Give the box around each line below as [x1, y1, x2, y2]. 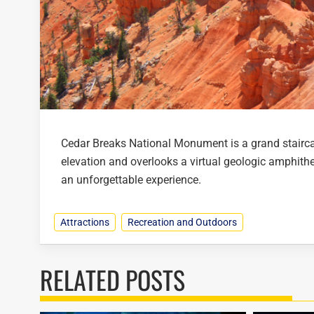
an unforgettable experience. [61, 173, 201, 187]
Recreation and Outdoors [128, 217, 237, 228]
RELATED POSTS [40, 261, 185, 299]
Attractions [60, 217, 109, 228]
